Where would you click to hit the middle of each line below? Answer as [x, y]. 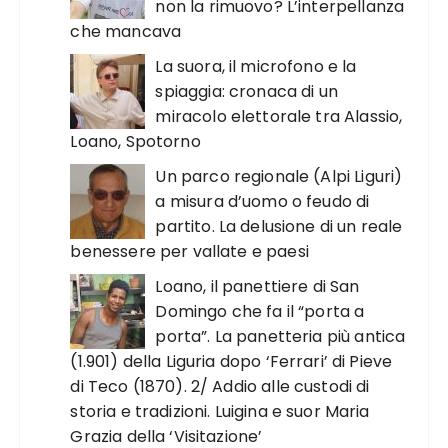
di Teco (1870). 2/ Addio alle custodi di [220, 386]
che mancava [126, 31]
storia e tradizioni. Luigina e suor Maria [220, 411]
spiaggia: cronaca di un [246, 91]
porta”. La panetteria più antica [280, 336]
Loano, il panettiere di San [257, 286]
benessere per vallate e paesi [189, 251]
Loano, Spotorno [135, 141]
